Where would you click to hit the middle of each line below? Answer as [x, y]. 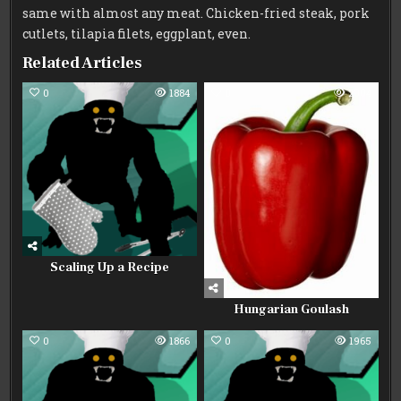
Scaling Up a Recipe [110, 268]
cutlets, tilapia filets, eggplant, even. [137, 33]
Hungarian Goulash [291, 309]
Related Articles [83, 63]
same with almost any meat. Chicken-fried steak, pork [196, 13]
